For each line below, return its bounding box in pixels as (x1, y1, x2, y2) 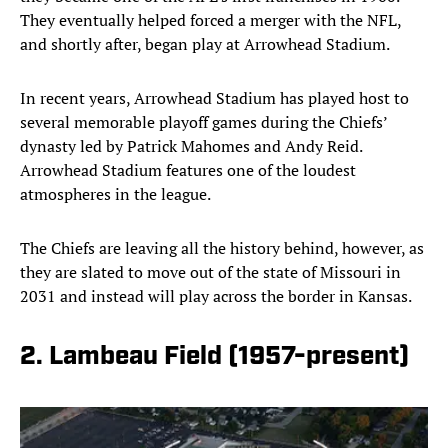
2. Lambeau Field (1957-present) (20, 344, 409, 372)
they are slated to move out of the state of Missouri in (20, 261, 401, 284)
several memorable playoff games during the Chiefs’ (20, 111, 387, 134)
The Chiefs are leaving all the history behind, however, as (20, 237, 424, 260)
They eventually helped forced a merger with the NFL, (20, 9, 401, 32)
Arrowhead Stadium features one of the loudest (20, 159, 356, 182)
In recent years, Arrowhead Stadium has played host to (20, 87, 409, 110)
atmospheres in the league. (20, 183, 211, 206)
